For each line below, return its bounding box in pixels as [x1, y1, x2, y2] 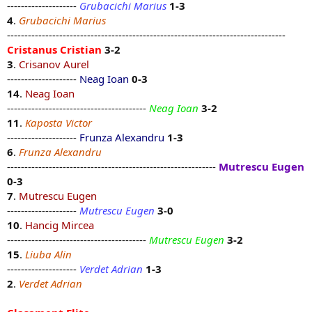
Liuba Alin [25, 247, 72, 262]
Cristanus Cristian [7, 42, 102, 57]
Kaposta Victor [25, 116, 92, 130]
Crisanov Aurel [19, 57, 89, 72]
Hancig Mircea [25, 218, 94, 233]
